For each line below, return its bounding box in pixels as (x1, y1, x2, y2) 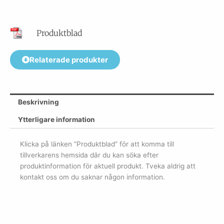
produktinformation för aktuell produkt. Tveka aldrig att (20, 162, 195, 170)
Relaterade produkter (29, 54, 108, 64)
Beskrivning (18, 98, 59, 106)
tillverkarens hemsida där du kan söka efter (20, 151, 158, 159)
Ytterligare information (18, 115, 95, 124)
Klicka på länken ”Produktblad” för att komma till (20, 140, 174, 148)
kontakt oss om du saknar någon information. (20, 173, 165, 181)
